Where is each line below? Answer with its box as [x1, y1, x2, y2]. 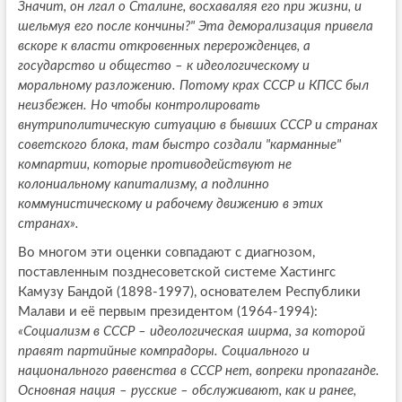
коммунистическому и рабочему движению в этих [17, 197, 323, 211]
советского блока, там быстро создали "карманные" [17, 137, 341, 152]
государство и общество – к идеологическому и [17, 58, 310, 73]
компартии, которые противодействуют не [17, 157, 292, 171]
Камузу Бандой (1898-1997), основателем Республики [17, 284, 361, 299]
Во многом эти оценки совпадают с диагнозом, [17, 245, 315, 259]
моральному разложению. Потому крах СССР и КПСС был [17, 78, 369, 92]
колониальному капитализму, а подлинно [17, 177, 269, 191]
